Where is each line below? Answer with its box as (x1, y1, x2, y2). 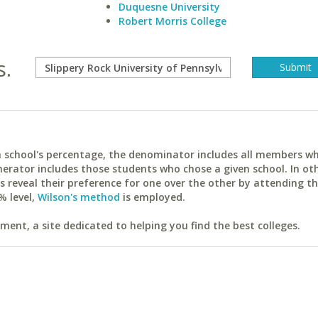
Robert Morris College (118, 14, 226, 28)
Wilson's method (38, 190, 120, 204)
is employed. (120, 190, 185, 204)
